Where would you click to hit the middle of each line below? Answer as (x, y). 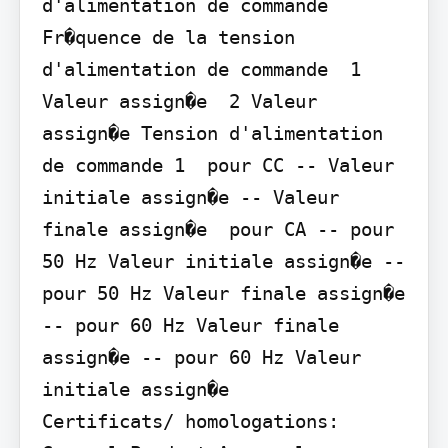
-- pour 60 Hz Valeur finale (190, 325)
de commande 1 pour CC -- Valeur (217, 165)
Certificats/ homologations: (190, 421)
